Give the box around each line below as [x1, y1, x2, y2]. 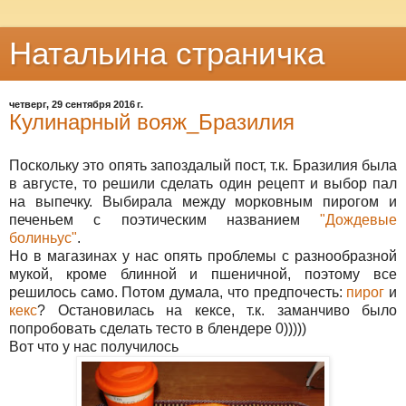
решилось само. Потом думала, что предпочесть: [9, 284, 347, 300]
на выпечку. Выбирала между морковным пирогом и [9, 193, 397, 209]
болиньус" [9, 229, 77, 246]
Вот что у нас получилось [9, 338, 179, 354]
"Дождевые [320, 211, 397, 227]
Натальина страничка [9, 36, 324, 71]
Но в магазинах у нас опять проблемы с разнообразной [9, 247, 397, 264]
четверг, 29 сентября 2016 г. [9, 99, 143, 110]
